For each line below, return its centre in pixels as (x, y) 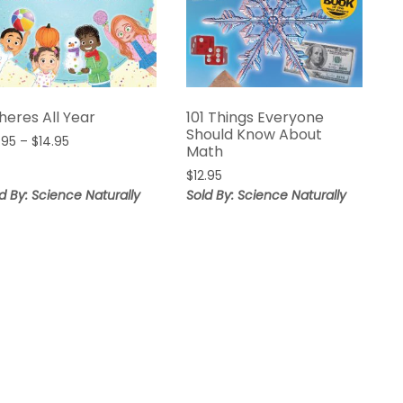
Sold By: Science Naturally (267, 196)
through (93, 195)
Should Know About (255, 135)
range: (88, 159)
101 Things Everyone (255, 118)
